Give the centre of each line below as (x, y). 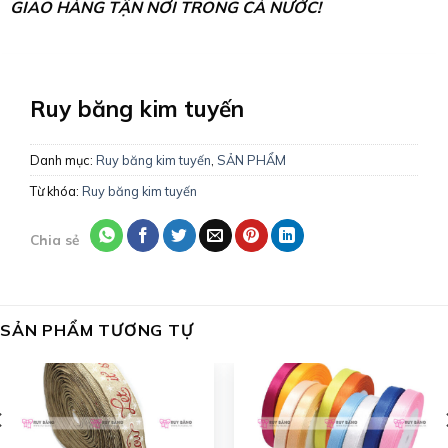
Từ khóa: (55, 191)
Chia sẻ (54, 240)
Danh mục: (62, 160)
